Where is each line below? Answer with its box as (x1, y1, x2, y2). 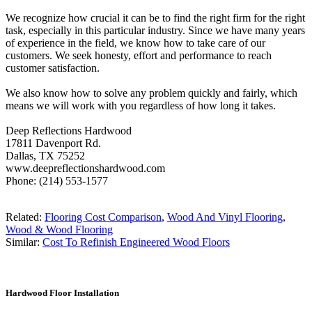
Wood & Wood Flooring (6, 223, 113, 235)
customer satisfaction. (6, 61, 100, 74)
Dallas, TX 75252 (6, 149, 85, 162)
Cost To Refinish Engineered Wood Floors (42, 235, 230, 248)
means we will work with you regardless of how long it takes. (6, 99, 276, 111)
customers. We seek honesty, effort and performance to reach (6, 49, 272, 61)
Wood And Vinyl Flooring (167, 210, 283, 223)
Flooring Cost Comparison (45, 210, 162, 223)
